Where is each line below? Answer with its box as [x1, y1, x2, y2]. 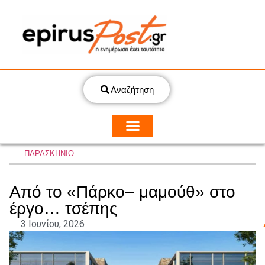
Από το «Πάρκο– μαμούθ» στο [9, 182, 235, 201]
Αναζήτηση [110, 85, 154, 95]
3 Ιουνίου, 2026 [21, 218, 85, 230]
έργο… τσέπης [9, 199, 118, 218]
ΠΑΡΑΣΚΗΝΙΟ [24, 148, 74, 158]
